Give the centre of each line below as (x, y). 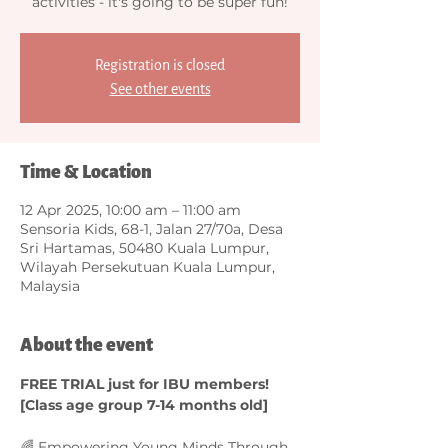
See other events (160, 89)
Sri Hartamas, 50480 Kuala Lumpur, (144, 247)
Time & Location (86, 171)
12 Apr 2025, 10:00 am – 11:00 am (130, 209)
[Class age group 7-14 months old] (144, 404)
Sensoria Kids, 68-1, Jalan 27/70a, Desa (151, 228)
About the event (86, 344)
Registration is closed (160, 65)
